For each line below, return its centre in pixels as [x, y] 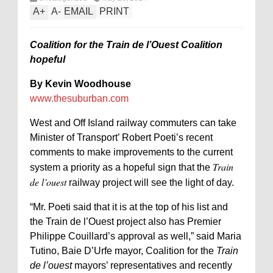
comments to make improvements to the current [131, 152]
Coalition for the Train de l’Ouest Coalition [126, 45]
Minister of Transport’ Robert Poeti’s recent [121, 137]
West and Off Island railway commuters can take [133, 123]
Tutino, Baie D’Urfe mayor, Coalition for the [123, 251]
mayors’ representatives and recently [152, 265]
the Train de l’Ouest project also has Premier [126, 222]
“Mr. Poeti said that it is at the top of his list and [129, 207]
